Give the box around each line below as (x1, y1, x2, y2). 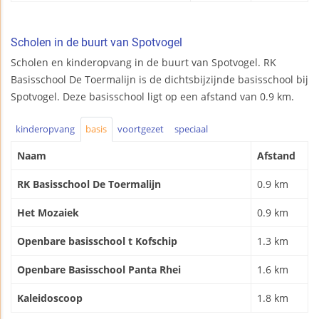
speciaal (174, 122, 208, 136)
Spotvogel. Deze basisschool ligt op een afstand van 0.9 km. (11, 90, 294, 104)
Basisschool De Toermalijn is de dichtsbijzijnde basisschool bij (11, 73, 308, 87)
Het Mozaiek (17, 205, 79, 219)
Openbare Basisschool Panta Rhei (17, 262, 181, 276)
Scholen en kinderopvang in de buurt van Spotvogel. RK (11, 56, 276, 70)
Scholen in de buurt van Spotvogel (11, 36, 182, 50)
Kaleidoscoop (17, 291, 83, 305)
